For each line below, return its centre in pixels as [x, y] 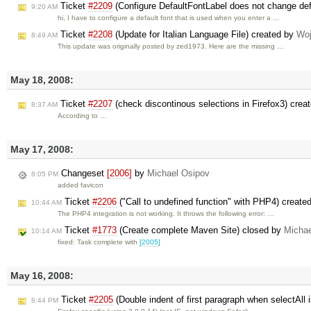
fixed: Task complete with [99, 242]
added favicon [81, 185]
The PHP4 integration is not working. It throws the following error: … [166, 214]
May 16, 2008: [42, 276]
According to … [83, 116]
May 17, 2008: [42, 149]
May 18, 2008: [42, 80]
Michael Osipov [178, 174]
